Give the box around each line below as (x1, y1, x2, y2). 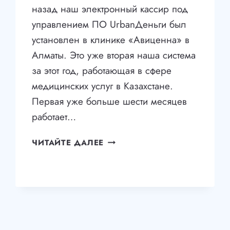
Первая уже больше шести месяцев (32, 94, 187, 109)
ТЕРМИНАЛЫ (103, 147, 160, 159)
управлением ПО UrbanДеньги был (32, 17, 187, 32)
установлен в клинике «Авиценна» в (32, 33, 190, 47)
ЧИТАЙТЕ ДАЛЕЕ (32, 137, 104, 149)
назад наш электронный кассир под (32, 2, 188, 16)
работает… (32, 110, 76, 124)
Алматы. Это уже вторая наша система (32, 48, 196, 63)
